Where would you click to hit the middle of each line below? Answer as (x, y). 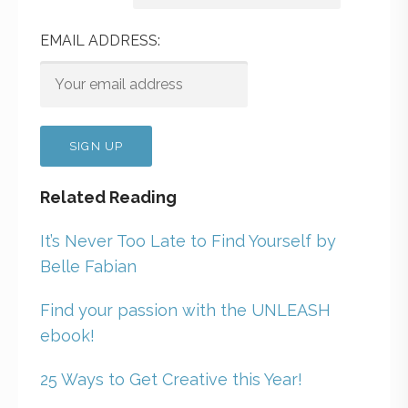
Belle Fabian (88, 266)
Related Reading (108, 197)
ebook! (67, 335)
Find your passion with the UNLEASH (185, 310)
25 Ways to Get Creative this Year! (171, 379)
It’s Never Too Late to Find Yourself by (188, 240)
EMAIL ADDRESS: (100, 40)
